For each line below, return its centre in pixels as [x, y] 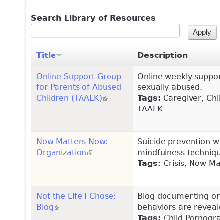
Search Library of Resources [93, 18]
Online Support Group [79, 76]
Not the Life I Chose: [76, 196]
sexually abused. [170, 87]
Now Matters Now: [72, 141]
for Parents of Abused [79, 87]
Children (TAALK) [69, 98]
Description [163, 55]
